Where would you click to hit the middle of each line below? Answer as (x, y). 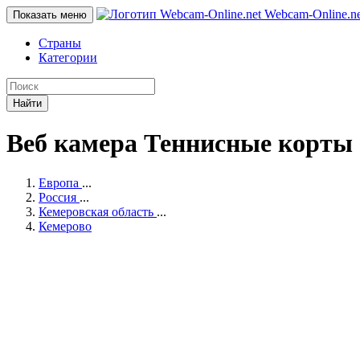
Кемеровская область (96, 211)
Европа (59, 182)
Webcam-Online (304, 14)
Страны (60, 43)
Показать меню (50, 15)
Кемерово (65, 226)
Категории (68, 57)
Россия (57, 197)
